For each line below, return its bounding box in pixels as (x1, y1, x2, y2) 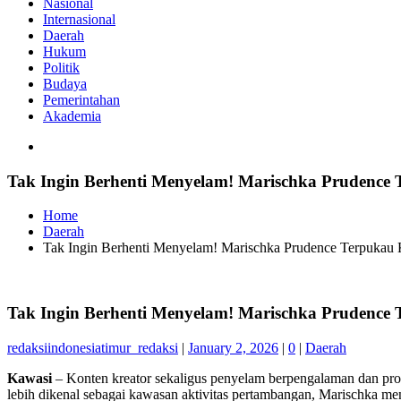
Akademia (43, 107, 101, 124)
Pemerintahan (43, 91, 120, 107)
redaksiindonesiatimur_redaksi (7, 339, 178, 355)
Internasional (43, 11, 115, 27)
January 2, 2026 (188, 339, 278, 355)
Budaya (43, 75, 87, 91)
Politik (43, 59, 80, 75)
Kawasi (7, 370, 52, 386)
